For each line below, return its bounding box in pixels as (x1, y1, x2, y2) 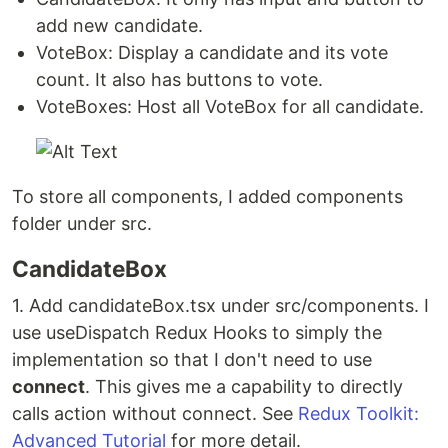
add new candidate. (36, 15, 203, 36)
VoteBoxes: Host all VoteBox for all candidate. (36, 96, 424, 117)
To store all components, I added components (12, 186, 403, 207)
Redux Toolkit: (298, 403, 419, 424)
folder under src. (12, 213, 152, 234)
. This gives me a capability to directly (85, 376, 403, 397)
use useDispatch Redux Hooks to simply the (12, 322, 382, 343)
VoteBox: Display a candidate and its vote (36, 42, 388, 63)
